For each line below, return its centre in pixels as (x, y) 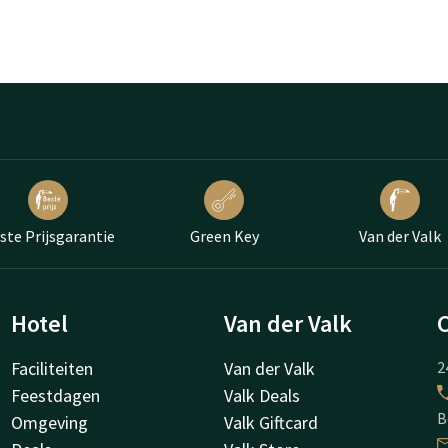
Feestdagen (55, 396)
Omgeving (49, 423)
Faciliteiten (51, 369)
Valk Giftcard (271, 423)
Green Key (224, 236)
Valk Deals (262, 396)
